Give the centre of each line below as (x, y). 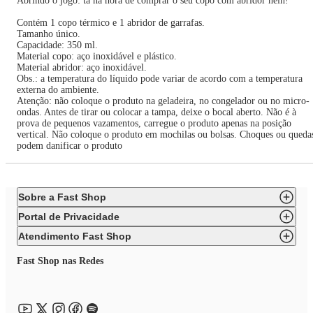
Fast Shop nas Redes (60, 261)
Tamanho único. (49, 34)
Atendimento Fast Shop (75, 236)
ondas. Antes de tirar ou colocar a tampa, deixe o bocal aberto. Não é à (156, 112)
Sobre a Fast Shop (62, 197)
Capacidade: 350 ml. (57, 45)
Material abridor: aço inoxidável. (82, 67)
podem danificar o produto (70, 146)
